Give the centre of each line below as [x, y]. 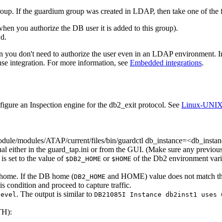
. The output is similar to [55, 194]
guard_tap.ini [68, 150]
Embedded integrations [166, 63]
